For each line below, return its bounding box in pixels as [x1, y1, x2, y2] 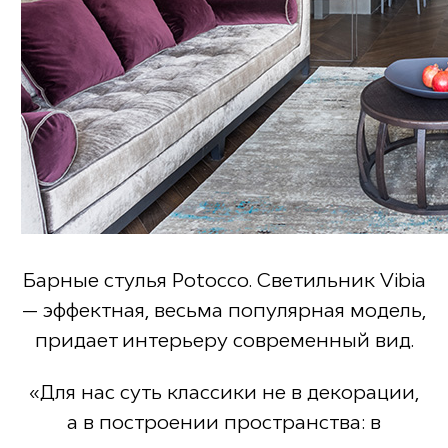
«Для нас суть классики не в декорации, [29, 381, 419, 404]
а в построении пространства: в [67, 411, 381, 434]
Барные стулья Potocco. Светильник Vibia [22, 268, 426, 291]
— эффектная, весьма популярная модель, [22, 298, 426, 321]
